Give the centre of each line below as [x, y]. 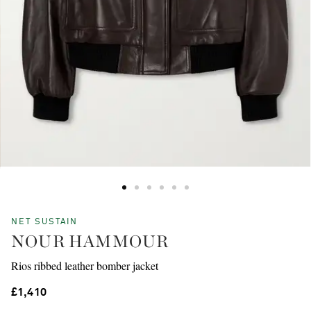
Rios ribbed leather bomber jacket [85, 266]
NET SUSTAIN [44, 222]
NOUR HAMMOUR [90, 242]
